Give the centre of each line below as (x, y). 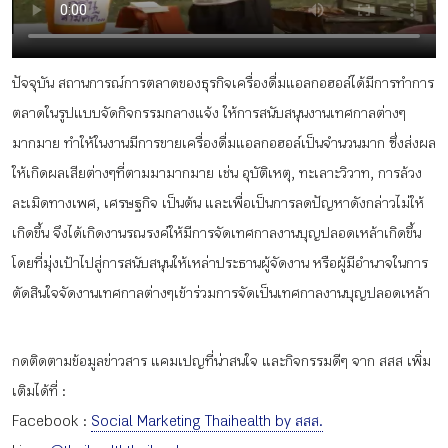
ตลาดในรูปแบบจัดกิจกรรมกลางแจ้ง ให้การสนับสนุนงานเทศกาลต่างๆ (209, 112)
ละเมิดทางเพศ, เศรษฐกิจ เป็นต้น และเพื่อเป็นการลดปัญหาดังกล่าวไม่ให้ (218, 202)
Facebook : (51, 420)
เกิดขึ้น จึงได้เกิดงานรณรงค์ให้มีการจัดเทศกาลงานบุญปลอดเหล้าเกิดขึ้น (216, 232)
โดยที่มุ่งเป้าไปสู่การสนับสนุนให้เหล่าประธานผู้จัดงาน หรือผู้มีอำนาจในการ (220, 262)
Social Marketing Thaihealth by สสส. (207, 420)
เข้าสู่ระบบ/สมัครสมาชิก (147, 204)
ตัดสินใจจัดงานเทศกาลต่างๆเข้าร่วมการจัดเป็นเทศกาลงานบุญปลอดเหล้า (221, 292)
